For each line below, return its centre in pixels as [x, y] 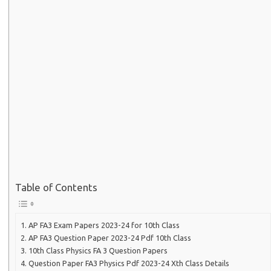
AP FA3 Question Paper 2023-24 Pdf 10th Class [109, 237]
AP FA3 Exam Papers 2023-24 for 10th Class [104, 225]
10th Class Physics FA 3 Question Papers [98, 250]
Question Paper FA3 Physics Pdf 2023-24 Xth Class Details [129, 263]
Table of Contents [56, 188]
